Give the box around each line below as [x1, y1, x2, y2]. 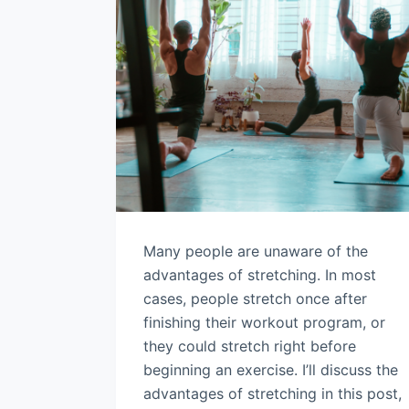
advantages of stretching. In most [143, 266, 376, 285]
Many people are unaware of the [143, 242, 368, 261]
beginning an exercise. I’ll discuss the [143, 361, 398, 380]
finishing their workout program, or [143, 313, 385, 332]
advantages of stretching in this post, [143, 384, 402, 404]
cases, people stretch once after [143, 289, 367, 309]
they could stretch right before [143, 337, 356, 356]
